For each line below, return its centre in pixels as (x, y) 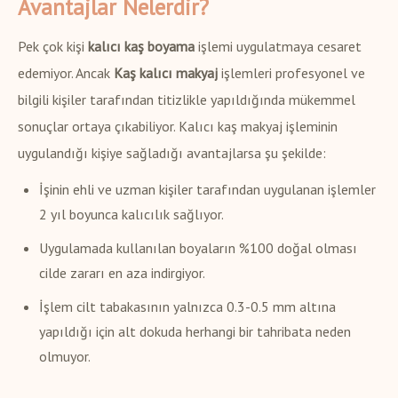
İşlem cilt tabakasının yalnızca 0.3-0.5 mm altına (187, 307)
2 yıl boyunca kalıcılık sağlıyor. (131, 215)
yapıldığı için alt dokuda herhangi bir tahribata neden (195, 332)
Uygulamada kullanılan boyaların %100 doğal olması (198, 248)
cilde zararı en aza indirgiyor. (122, 273)
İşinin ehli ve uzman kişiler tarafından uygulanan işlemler (207, 190)
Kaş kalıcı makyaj (166, 73)
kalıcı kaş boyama (141, 47)
